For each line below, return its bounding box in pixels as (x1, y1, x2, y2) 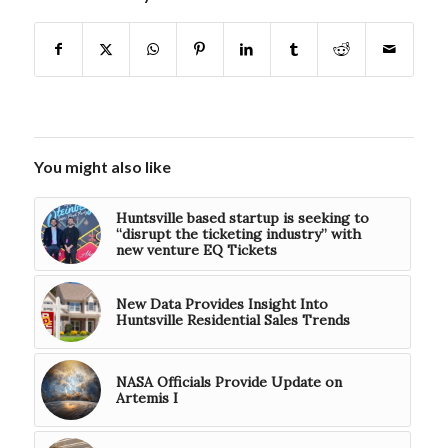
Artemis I (115, 389, 178, 408)
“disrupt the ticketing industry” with (115, 225, 361, 244)
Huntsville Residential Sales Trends (115, 311, 350, 330)
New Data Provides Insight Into (115, 295, 328, 314)
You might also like (33, 157, 171, 177)
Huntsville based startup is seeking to (115, 209, 369, 228)
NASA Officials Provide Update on (115, 373, 342, 392)
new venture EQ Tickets (115, 241, 277, 260)
